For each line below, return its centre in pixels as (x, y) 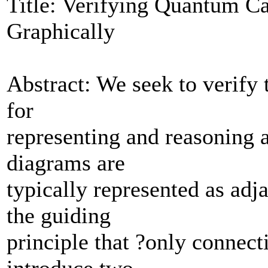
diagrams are (66, 163)
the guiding (59, 215)
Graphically (64, 31)
